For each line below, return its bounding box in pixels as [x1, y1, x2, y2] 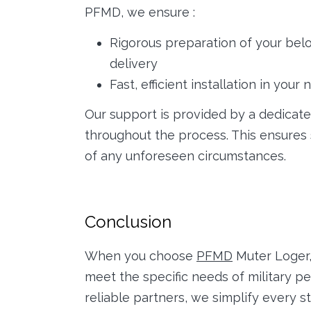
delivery [110, 56, 158, 71]
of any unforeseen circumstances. [85, 149, 286, 164]
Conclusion [85, 212, 171, 233]
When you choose [85, 248, 196, 263]
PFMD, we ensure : [85, 5, 195, 20]
